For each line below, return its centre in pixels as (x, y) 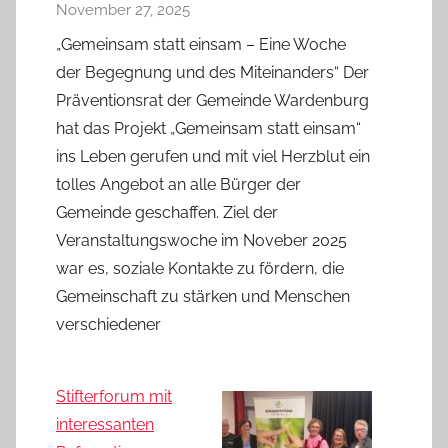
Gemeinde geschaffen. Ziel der (167, 212)
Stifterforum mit (114, 396)
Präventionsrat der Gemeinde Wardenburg (212, 100)
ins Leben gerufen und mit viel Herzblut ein (213, 156)
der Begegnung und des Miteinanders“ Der (212, 72)
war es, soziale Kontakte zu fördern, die (200, 268)
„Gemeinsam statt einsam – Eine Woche (201, 44)
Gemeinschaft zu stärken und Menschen (203, 296)
